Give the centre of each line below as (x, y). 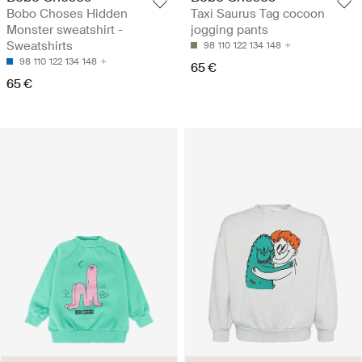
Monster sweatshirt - (65, 29)
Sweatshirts (40, 46)
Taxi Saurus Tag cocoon (258, 13)
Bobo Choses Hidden (67, 13)
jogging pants (229, 29)
